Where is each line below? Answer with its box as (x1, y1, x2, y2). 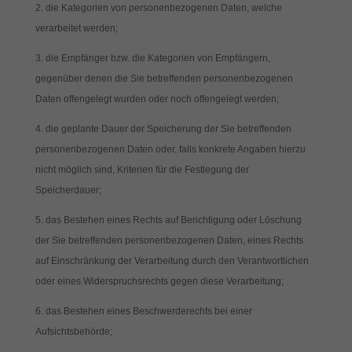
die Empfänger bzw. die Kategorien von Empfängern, (45, 53, 270, 64)
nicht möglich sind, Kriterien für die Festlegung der (35, 164, 249, 175)
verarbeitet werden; (35, 23, 118, 34)
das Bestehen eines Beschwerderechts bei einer (45, 306, 252, 317)
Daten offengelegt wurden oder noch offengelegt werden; (35, 93, 279, 104)
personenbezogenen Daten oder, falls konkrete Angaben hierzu (35, 144, 306, 155)
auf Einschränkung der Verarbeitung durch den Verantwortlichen (35, 255, 309, 266)
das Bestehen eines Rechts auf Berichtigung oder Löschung (45, 214, 302, 225)
